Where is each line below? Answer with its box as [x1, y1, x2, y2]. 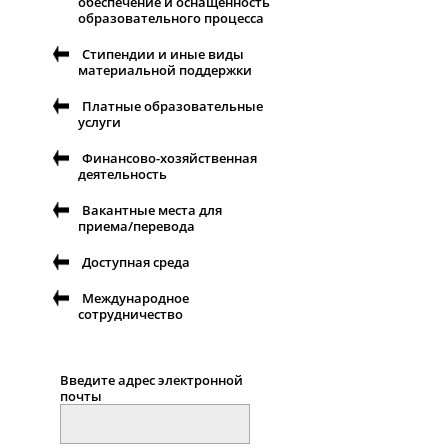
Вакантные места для [82, 201, 222, 220]
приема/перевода [78, 217, 195, 236]
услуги [78, 113, 121, 132]
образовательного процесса [78, 9, 264, 28]
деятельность [78, 165, 167, 184]
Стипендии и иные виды [82, 45, 244, 64]
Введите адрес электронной [60, 371, 243, 390]
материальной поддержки [78, 61, 252, 80]
